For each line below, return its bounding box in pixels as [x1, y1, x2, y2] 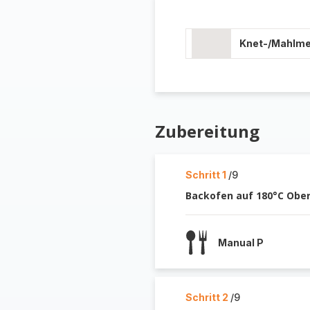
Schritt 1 [185, 169, 228, 181]
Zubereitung [154, 120, 259, 143]
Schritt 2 [185, 291, 230, 303]
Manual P [217, 236, 264, 248]
